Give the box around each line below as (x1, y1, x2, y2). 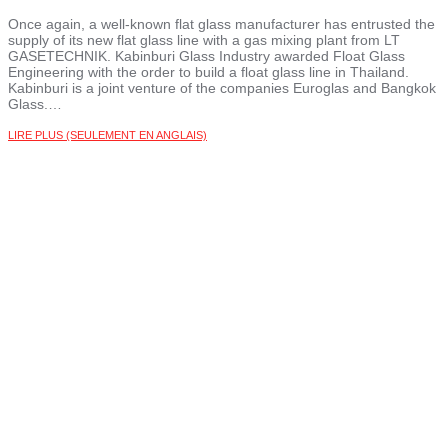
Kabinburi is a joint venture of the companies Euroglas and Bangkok (8, 80, 436, 97)
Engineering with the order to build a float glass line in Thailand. (8, 64, 409, 81)
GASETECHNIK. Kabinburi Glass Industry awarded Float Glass (8, 48, 405, 65)
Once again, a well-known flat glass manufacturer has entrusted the (8, 16, 435, 33)
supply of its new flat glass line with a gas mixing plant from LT (8, 32, 400, 49)
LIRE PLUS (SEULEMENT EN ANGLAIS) (8, 129, 207, 142)
